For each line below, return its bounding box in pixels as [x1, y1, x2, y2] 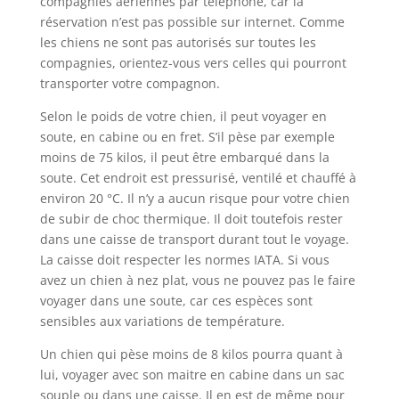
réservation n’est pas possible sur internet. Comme [39, 13, 345, 31]
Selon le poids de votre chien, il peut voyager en [39, 108, 327, 126]
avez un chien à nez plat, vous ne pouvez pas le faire [39, 272, 355, 289]
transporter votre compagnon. [39, 75, 220, 93]
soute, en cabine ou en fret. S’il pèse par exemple [39, 128, 335, 146]
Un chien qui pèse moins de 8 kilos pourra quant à [39, 346, 343, 363]
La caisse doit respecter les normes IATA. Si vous [39, 251, 330, 269]
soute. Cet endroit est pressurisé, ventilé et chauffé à [39, 169, 356, 187]
